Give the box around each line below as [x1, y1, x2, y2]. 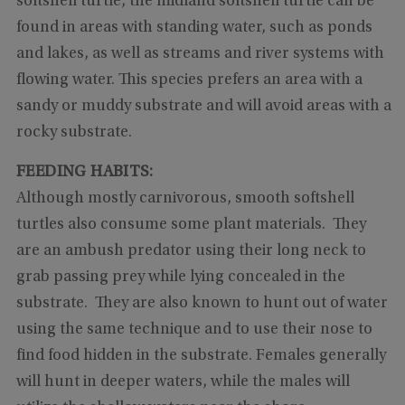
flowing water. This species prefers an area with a [15, 72, 363, 89]
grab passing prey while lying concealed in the [15, 269, 345, 287]
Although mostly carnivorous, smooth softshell [15, 191, 354, 208]
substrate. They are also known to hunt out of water [15, 296, 388, 313]
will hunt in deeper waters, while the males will [15, 374, 350, 391]
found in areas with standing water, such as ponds [15, 20, 372, 37]
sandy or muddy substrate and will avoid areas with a [15, 99, 391, 116]
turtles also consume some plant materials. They [15, 217, 366, 234]
